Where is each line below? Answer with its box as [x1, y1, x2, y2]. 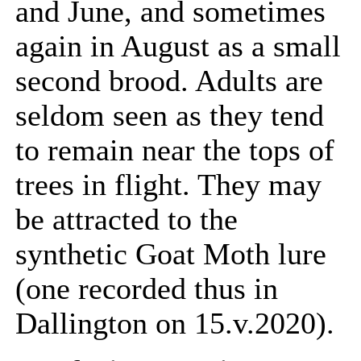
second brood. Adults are [15, 64, 323, 98]
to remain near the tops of [15, 134, 334, 167]
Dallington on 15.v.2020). [15, 307, 334, 340]
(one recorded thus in [15, 272, 278, 305]
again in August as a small [15, 30, 341, 63]
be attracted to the [15, 203, 238, 236]
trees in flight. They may [15, 168, 322, 201]
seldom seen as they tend [15, 99, 324, 132]
